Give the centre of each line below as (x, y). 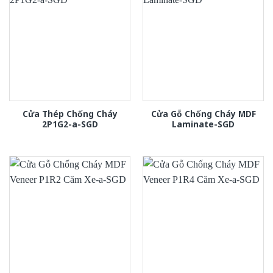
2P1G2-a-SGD (70, 124)
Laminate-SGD (203, 124)
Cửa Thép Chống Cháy (70, 113)
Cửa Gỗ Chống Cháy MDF (203, 113)
